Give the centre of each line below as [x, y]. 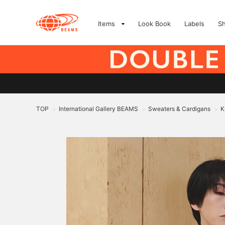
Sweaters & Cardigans [179, 109]
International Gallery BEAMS [98, 109]
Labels [194, 24]
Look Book [154, 24]
